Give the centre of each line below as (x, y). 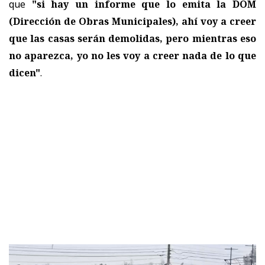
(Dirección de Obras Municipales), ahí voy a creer (132, 21)
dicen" (25, 72)
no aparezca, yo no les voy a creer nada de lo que (132, 55)
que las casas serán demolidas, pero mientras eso (132, 38)
